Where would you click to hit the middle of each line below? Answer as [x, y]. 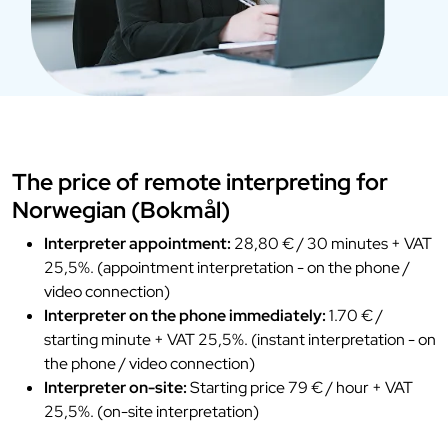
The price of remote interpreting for [200, 182]
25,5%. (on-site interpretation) [151, 412]
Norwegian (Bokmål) [121, 210]
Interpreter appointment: [137, 244]
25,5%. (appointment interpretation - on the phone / [227, 268]
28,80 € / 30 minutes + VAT [331, 244]
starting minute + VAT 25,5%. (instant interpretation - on [240, 340]
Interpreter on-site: [115, 388]
